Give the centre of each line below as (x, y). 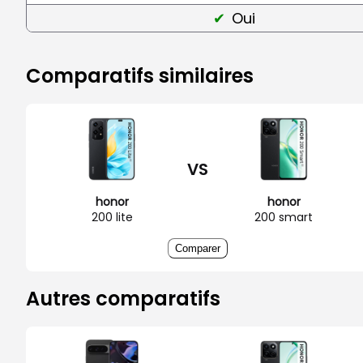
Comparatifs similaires (140, 75)
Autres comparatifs (123, 298)
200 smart (284, 217)
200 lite (112, 217)
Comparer (198, 248)
